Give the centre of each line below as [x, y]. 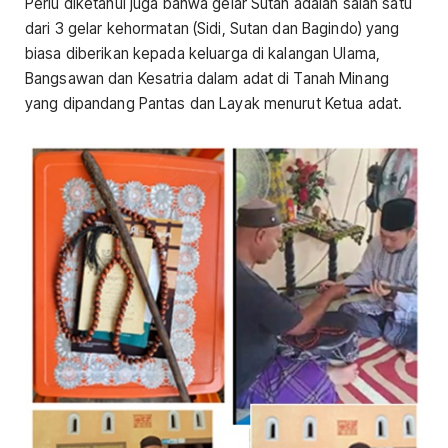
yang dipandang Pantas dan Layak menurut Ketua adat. [214, 104]
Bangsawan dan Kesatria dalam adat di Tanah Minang [207, 79]
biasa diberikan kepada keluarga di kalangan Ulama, [203, 54]
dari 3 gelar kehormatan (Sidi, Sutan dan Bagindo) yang [212, 29]
